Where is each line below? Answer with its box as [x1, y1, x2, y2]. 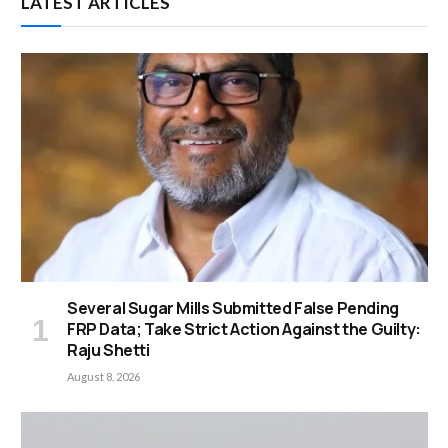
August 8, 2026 [67, 370, 140, 384]
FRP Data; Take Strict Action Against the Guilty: [67, 318, 421, 341]
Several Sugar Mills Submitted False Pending [67, 297, 399, 320]
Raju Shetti [67, 339, 150, 362]
